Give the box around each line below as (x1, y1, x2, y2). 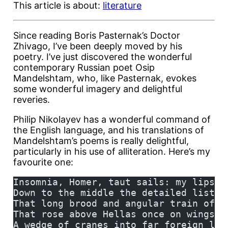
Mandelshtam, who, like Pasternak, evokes (13, 73, 196, 84)
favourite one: (13, 157, 73, 168)
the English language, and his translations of (13, 125, 204, 136)
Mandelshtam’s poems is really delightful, (13, 135, 189, 147)
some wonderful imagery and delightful (13, 83, 182, 95)
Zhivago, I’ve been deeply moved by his (13, 41, 182, 52)
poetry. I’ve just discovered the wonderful (13, 51, 192, 63)
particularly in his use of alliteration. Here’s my (13, 146, 210, 157)
